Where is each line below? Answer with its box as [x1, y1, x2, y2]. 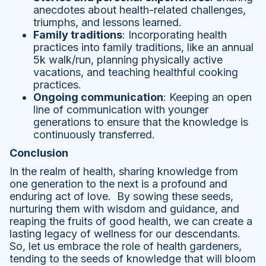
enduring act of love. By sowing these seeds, [9, 190, 233, 203]
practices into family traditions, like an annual [33, 41, 254, 54]
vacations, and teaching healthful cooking [33, 66, 238, 79]
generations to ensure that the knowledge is [33, 116, 248, 129]
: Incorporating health [122, 28, 227, 42]
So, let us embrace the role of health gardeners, [9, 240, 242, 253]
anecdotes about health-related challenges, [33, 4, 246, 17]
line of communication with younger [33, 103, 208, 116]
